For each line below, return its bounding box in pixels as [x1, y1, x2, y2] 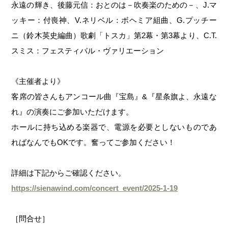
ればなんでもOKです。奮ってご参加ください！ [11, 137, 176, 147]
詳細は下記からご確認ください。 [11, 168, 126, 177]
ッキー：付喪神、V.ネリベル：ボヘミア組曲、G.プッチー [11, 15, 217, 24]
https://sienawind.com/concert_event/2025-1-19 [11, 183, 178, 192]
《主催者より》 [11, 76, 65, 85]
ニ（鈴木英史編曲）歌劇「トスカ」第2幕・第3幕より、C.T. [11, 31, 217, 40]
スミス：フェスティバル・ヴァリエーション [11, 46, 164, 55]
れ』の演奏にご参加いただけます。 [11, 107, 134, 116]
